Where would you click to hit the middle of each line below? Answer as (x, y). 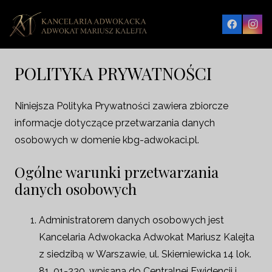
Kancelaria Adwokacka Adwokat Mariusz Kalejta (147, 237)
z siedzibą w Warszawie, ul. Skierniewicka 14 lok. (145, 254)
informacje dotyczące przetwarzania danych (115, 123)
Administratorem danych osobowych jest (131, 220)
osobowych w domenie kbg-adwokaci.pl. (107, 140)
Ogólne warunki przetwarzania (117, 172)
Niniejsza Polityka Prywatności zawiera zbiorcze (121, 106)
